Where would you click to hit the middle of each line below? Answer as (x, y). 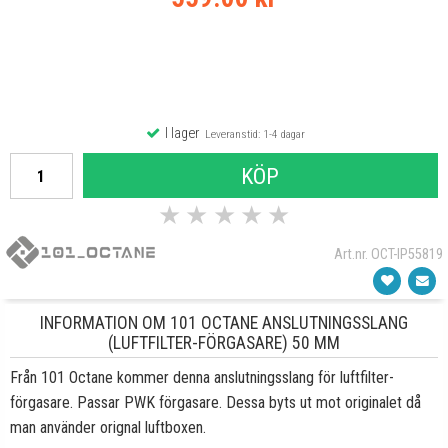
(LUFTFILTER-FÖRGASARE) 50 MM (224, 343)
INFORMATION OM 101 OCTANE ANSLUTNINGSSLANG (224, 323)
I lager (180, 133)
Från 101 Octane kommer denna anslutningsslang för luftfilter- (202, 377)
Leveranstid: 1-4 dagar (251, 134)
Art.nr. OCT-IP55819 (388, 254)
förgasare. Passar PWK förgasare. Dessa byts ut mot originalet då (215, 402)
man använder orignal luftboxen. (108, 427)
